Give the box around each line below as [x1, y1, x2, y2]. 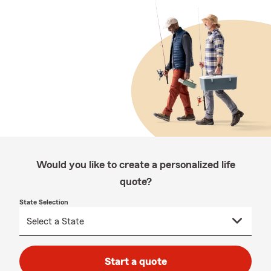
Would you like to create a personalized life [36, 159, 235, 170]
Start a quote [104, 256, 167, 267]
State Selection [19, 198, 68, 206]
